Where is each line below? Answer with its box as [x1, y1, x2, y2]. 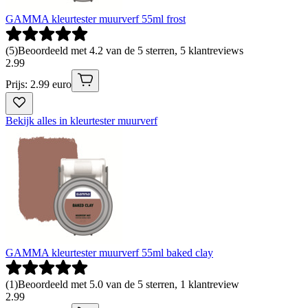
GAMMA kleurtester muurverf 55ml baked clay [5, 246, 213, 258]
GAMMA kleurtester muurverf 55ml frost [5, 12, 186, 25]
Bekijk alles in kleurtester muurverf [5, 114, 157, 126]
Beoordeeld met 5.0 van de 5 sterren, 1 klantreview [18, 278, 239, 290]
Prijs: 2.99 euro [5, 78, 71, 90]
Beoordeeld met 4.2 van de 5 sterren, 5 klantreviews [18, 44, 243, 56]
